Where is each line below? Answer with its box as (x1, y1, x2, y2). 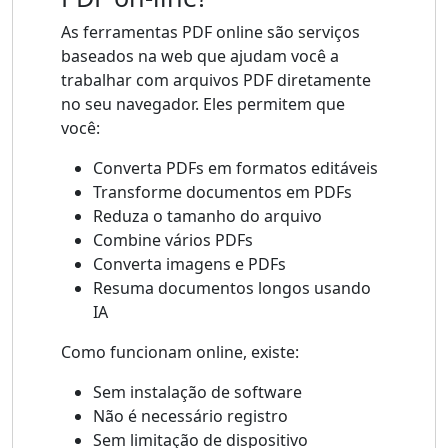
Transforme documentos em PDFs (93, 181, 352, 204)
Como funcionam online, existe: (61, 341, 299, 364)
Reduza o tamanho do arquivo (93, 205, 322, 228)
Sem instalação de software (93, 381, 302, 404)
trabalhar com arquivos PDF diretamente (61, 69, 371, 92)
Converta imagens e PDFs (93, 253, 286, 276)
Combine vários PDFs (93, 229, 253, 252)
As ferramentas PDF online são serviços (61, 21, 360, 44)
